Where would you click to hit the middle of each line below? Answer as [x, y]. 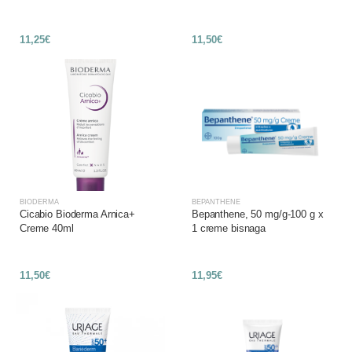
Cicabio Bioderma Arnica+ [77, 214]
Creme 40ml [47, 228]
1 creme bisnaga [229, 228]
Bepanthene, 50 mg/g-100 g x [258, 214]
